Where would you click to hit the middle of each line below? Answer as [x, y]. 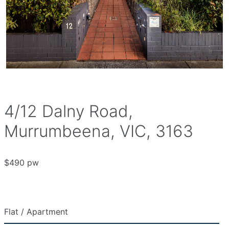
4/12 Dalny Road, [68, 111]
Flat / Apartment [36, 212]
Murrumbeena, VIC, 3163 [99, 131]
